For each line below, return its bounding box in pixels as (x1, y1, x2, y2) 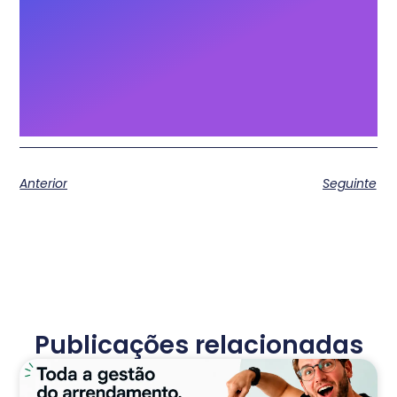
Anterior (19, 175, 68, 193)
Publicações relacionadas (34, 327, 363, 362)
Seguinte (322, 175, 377, 193)
